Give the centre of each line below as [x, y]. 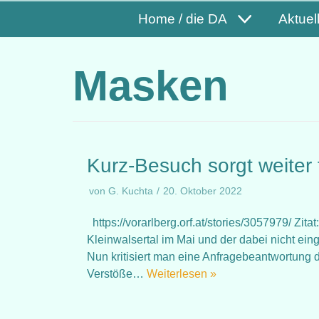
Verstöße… [117, 274]
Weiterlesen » [182, 274]
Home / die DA [182, 19]
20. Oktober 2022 [203, 191]
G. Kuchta [131, 191]
